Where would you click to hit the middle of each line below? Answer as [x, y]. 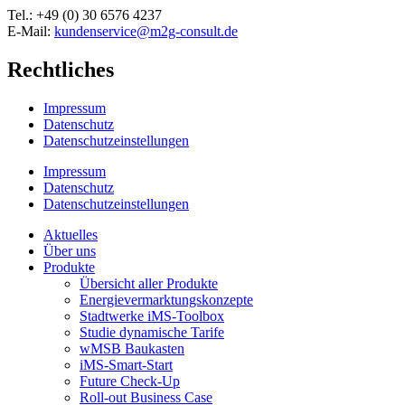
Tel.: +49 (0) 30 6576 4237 [85, 15]
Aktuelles [71, 235]
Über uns [70, 251]
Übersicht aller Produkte [149, 283]
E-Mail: [31, 32]
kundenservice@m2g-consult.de [146, 32]
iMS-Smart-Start [126, 365]
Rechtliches [61, 70]
